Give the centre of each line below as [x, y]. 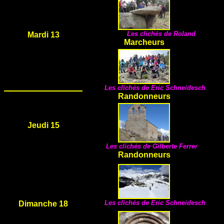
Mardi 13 [43, 35]
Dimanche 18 [43, 204]
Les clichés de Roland [162, 34]
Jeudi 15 [43, 125]
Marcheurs [144, 42]
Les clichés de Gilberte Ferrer [152, 146]
